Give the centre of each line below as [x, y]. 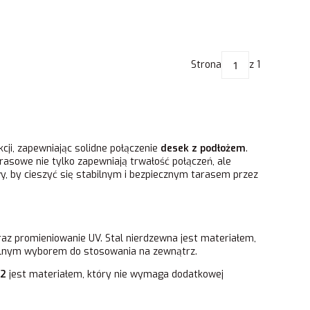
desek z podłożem [203, 148]
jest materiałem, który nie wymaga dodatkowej [115, 274]
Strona [206, 65]
